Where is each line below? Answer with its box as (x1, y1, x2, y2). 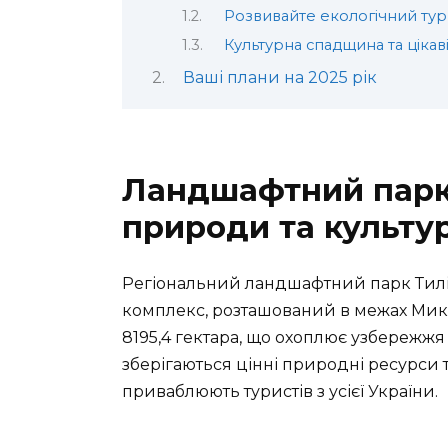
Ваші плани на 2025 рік (182, 68, 377, 88)
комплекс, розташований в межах (122, 300, 411, 320)
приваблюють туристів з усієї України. (122, 381, 438, 401)
